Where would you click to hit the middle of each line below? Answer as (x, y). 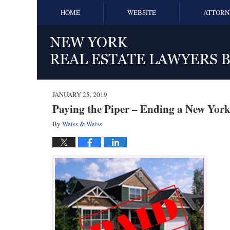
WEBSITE (142, 12)
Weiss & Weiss (82, 124)
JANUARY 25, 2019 (80, 94)
